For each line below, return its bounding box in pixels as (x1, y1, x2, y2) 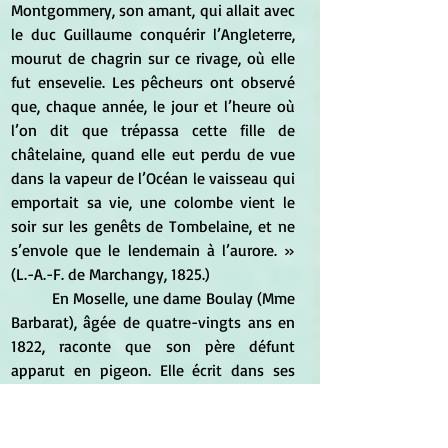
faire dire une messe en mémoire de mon (11, 408, 295, 429)
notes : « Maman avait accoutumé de (11, 384, 295, 405)
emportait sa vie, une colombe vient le (11, 192, 295, 213)
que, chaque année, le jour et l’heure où (11, 96, 295, 117)
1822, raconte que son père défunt (11, 336, 295, 357)
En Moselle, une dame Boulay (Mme (11, 288, 52, 309)
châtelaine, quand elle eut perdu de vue (11, 144, 295, 165)
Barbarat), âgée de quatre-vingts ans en (11, 312, 295, 333)
